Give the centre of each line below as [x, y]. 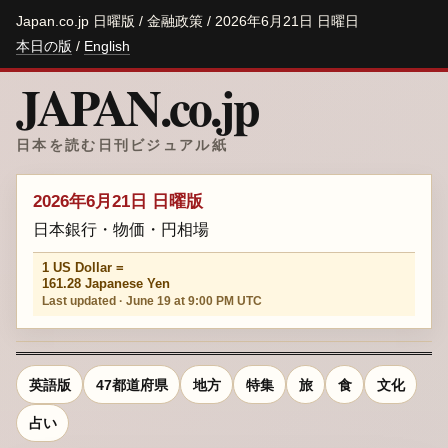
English [107, 45]
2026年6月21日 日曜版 [118, 201]
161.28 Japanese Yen [106, 284]
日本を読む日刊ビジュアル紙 [122, 144]
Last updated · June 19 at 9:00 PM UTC [152, 301]
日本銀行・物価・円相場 [121, 229]
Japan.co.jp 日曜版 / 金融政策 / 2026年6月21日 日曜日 [187, 20]
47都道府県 [131, 384]
